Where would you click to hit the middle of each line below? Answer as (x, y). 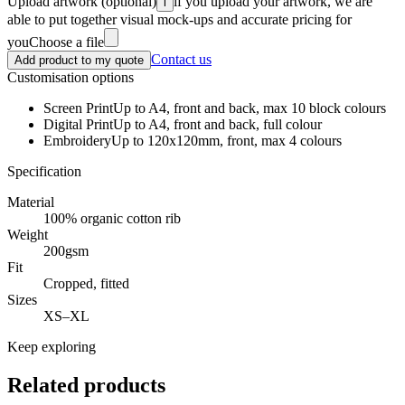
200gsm (66, 250)
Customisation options (71, 77)
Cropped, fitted (86, 283)
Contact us (181, 59)
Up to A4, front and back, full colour (217, 124)
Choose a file (66, 42)
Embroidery (77, 140)
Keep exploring (52, 346)
